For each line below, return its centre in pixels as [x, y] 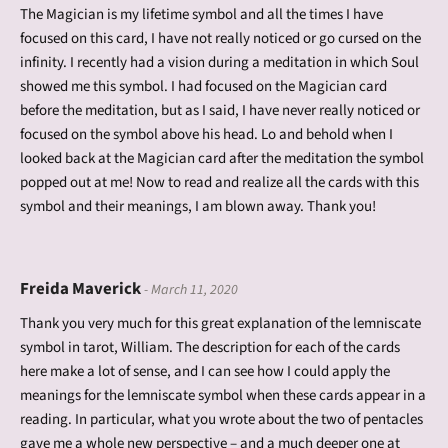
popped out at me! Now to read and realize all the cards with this [219, 183]
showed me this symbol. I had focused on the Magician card [203, 87]
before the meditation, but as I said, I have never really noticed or [220, 111]
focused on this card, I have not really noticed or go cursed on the [220, 39]
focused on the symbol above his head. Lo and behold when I [206, 135]
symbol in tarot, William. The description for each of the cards [210, 347]
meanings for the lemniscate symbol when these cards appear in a [223, 395]
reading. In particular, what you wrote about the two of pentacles [221, 419]
